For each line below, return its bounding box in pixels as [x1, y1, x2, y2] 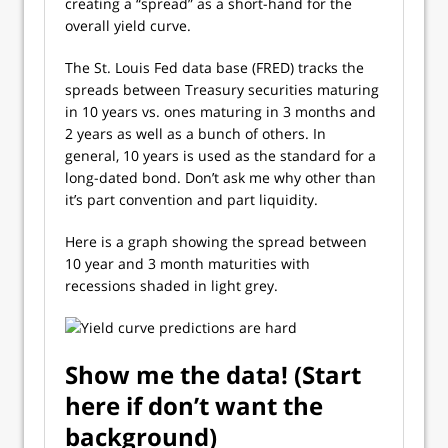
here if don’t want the [65, 389, 323, 422]
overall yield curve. [65, 16, 191, 35]
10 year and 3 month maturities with [65, 254, 310, 273]
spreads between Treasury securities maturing [65, 80, 379, 99]
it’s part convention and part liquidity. [65, 190, 318, 209]
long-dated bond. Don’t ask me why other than [65, 168, 376, 187]
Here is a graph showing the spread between [65, 232, 367, 251]
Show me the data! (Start [65, 358, 361, 391]
